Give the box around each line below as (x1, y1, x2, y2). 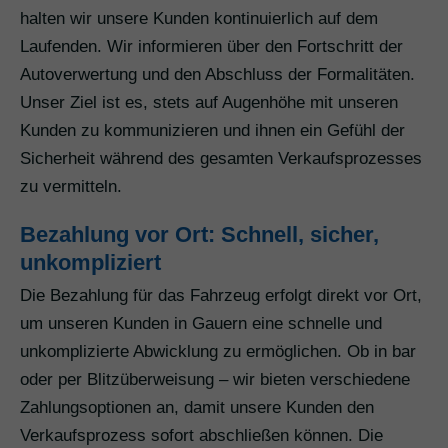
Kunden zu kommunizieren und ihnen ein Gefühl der (20, 121, 405, 141)
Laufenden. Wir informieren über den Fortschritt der (20, 37, 403, 57)
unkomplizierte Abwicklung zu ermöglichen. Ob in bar (20, 342, 416, 362)
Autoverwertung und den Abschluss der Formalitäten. (20, 65, 415, 85)
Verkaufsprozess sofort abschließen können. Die (20, 426, 383, 446)
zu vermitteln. (20, 177, 122, 197)
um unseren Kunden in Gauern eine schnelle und (20, 314, 382, 334)
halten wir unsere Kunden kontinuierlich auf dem (20, 9, 378, 29)
